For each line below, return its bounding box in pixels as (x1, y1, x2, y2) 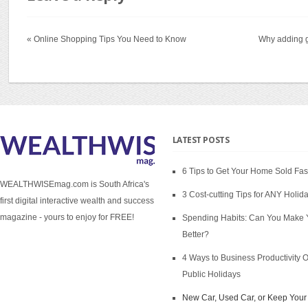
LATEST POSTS (172, 134, 230, 146)
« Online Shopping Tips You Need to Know (27, 34, 187, 44)
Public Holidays (181, 269, 241, 279)
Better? (181, 230, 209, 239)
